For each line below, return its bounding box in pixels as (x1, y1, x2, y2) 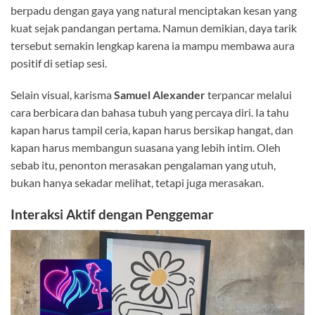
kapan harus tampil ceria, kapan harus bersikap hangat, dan (11, 123, 293, 137)
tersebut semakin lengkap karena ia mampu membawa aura (11, 38, 295, 52)
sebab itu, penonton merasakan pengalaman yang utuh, (11, 158, 276, 172)
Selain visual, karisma (11, 88, 114, 102)
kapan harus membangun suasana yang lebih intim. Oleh (11, 141, 281, 155)
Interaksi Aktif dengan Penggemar (11, 206, 214, 223)
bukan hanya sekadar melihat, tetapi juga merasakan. (11, 176, 264, 190)
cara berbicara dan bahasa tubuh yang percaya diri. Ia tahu (11, 105, 289, 120)
